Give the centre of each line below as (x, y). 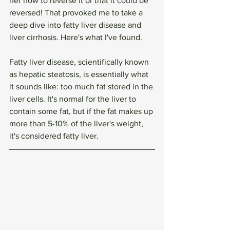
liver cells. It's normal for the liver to (74, 99)
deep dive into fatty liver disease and (76, 25)
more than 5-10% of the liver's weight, (77, 123)
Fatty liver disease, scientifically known (80, 62)
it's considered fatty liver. (55, 136)
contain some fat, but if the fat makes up (82, 111)
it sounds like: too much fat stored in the (82, 86)
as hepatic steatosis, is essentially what (80, 74)
